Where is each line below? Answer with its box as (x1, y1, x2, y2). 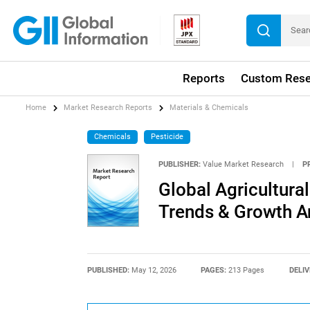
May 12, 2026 (131, 265, 176, 275)
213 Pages (228, 265, 265, 275)
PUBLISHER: (158, 159, 201, 169)
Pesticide (150, 131, 183, 141)
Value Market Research (202, 159, 284, 169)
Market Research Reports (64, 103, 153, 113)
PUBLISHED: (86, 265, 131, 275)
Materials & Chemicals (170, 103, 249, 113)
